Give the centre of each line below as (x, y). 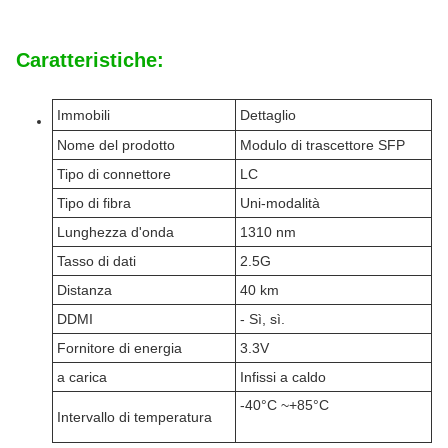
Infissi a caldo (283, 377)
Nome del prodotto (116, 145)
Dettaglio (268, 115)
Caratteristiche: (90, 60)
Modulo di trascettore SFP (322, 145)
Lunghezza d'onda (115, 232)
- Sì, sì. (262, 319)
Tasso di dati (96, 261)
